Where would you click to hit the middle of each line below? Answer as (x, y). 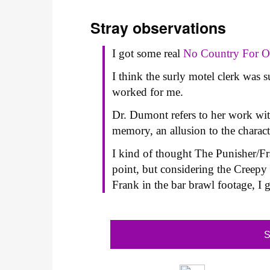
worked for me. (148, 92)
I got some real (148, 54)
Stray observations (159, 28)
